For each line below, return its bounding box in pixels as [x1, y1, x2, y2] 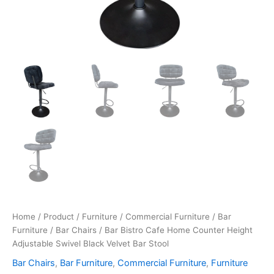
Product [43, 212, 74, 222]
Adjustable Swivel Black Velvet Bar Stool [12, 239, 169, 249]
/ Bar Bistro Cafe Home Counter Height [97, 225, 253, 235]
